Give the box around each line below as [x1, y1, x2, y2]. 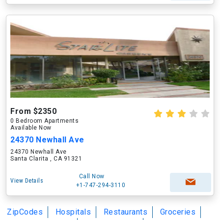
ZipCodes [7, 207, 43, 217]
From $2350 [10, 107, 56, 116]
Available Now [10, 124, 52, 131]
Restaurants [103, 207, 147, 217]
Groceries [160, 207, 195, 217]
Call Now [79, 173, 105, 180]
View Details [10, 177, 43, 184]
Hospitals [55, 207, 91, 217]
